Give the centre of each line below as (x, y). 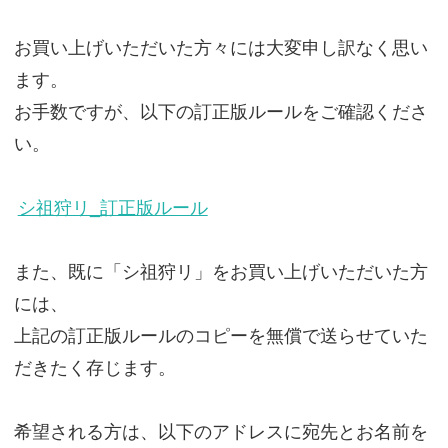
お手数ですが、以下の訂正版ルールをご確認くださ (220, 112)
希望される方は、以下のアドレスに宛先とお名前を (220, 432)
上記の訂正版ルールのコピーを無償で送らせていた (220, 336)
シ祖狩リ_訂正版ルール (112, 208)
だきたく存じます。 (94, 368)
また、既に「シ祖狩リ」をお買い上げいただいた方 (220, 272)
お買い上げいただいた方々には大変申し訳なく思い (220, 48)
